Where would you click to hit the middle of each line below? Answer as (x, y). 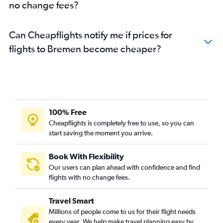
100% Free (68, 112)
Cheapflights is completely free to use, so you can (121, 123)
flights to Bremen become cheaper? (85, 49)
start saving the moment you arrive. (101, 133)
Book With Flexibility (86, 157)
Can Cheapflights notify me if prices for (91, 35)
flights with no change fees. (89, 177)
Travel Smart (71, 201)
